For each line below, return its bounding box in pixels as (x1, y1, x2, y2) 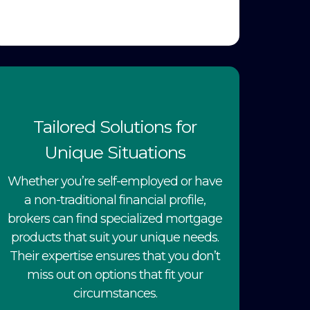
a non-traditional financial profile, (24, 192, 206, 208)
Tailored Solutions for (33, 116, 197, 137)
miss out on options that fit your (27, 266, 203, 282)
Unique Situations (44, 141, 185, 163)
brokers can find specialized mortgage (8, 210, 222, 226)
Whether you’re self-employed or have (8, 173, 222, 189)
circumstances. (73, 285, 157, 301)
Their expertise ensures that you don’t (10, 248, 220, 264)
